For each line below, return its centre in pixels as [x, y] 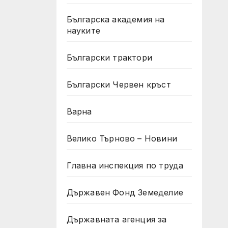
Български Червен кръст [119, 84]
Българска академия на [116, 19]
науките [83, 31]
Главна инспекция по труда [125, 165]
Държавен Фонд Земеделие [125, 192]
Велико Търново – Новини [122, 138]
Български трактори [109, 58]
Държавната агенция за [117, 219]
